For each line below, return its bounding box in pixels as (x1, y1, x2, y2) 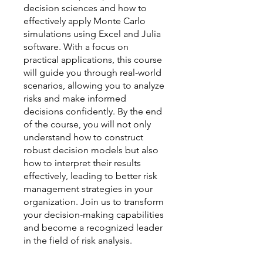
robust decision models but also (23, 144, 159, 156)
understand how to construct (23, 131, 143, 143)
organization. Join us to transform (23, 195, 164, 207)
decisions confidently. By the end (23, 105, 162, 117)
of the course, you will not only (23, 118, 151, 130)
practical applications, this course (23, 53, 162, 65)
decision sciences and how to (23, 2, 147, 14)
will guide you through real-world (23, 66, 161, 78)
